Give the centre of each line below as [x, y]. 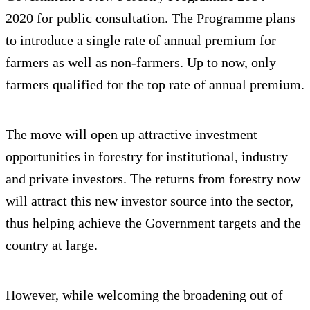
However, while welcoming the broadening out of [144, 295]
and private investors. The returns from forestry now [153, 179]
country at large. [52, 245]
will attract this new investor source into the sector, [149, 201]
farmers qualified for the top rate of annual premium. [155, 85]
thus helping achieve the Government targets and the [153, 223]
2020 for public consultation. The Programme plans [151, 18]
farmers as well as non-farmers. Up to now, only [141, 63]
